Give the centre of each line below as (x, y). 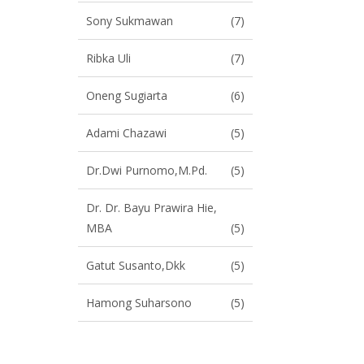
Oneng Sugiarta (127, 95)
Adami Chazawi (126, 133)
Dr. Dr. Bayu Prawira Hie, (152, 208)
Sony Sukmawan (130, 21)
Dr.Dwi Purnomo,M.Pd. (147, 170)
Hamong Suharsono (139, 303)
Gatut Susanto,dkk (136, 265)
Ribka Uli (108, 58)
